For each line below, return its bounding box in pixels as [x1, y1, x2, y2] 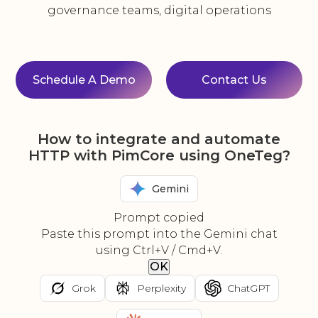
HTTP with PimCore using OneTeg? [28, 147, 290, 165]
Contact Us [202, 73, 267, 87]
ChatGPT [226, 281, 270, 295]
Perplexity [136, 281, 186, 295]
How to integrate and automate [38, 131, 280, 148]
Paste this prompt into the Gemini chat [40, 227, 278, 241]
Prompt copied [114, 211, 204, 225]
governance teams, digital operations [47, 4, 271, 18]
